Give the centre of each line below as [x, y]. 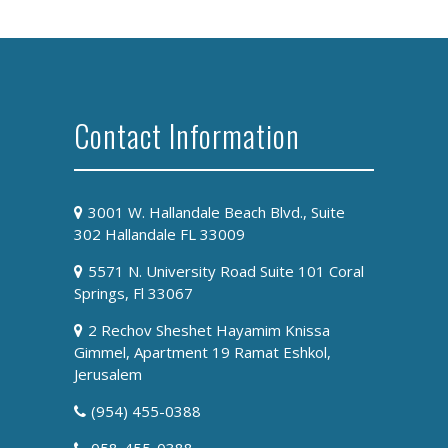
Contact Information [187, 136]
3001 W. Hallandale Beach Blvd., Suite [216, 212]
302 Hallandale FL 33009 [159, 234]
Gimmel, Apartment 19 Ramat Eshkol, [202, 352]
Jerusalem [108, 374]
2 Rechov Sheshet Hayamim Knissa [208, 330]
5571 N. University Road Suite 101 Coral [225, 271]
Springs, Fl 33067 [133, 293]
